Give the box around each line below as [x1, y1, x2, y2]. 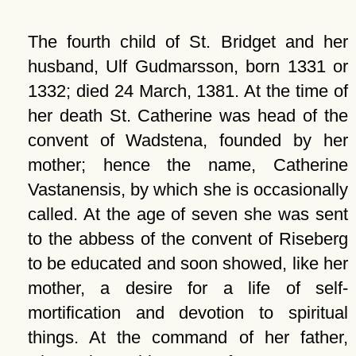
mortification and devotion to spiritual [27, 303, 348, 323]
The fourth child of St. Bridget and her [27, 32, 348, 52]
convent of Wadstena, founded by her [27, 130, 348, 150]
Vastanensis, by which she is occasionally [27, 180, 348, 199]
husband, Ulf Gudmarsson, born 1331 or [27, 56, 348, 76]
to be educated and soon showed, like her [27, 253, 348, 273]
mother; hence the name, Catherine [27, 155, 348, 175]
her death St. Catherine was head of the [27, 106, 348, 126]
